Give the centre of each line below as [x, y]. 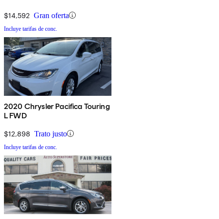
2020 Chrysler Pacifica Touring [57, 106]
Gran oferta [51, 15]
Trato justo [51, 133]
